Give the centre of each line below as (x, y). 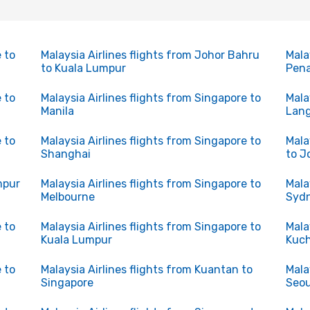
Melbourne (67, 197)
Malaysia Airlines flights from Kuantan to (146, 270)
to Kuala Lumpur (83, 68)
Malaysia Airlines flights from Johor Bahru (150, 55)
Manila (57, 111)
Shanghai (65, 154)
